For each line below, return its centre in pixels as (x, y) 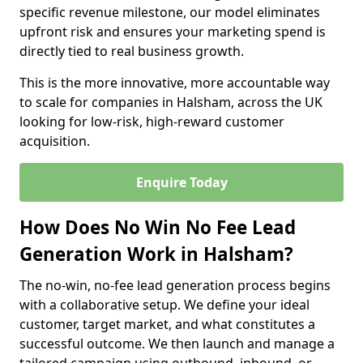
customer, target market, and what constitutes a (167, 324)
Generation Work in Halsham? (156, 254)
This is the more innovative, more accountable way (175, 83)
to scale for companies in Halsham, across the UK (171, 102)
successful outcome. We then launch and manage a (177, 344)
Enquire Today (181, 182)
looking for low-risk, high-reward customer (152, 122)
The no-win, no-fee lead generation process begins (175, 285)
